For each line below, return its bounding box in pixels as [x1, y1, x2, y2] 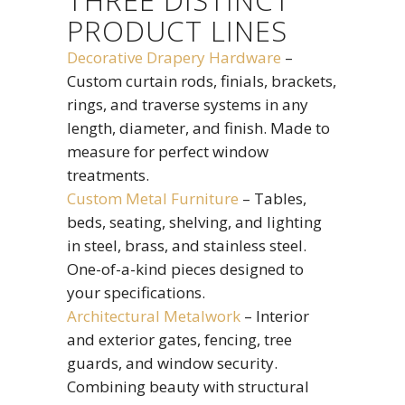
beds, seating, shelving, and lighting [67, 212, 322, 232]
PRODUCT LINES [67, 12, 287, 50]
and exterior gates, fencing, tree [67, 329, 292, 350]
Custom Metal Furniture [67, 188, 239, 209]
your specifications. [67, 282, 205, 303]
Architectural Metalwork [67, 306, 240, 326]
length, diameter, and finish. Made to [67, 118, 330, 138]
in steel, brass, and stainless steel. [67, 235, 306, 256]
